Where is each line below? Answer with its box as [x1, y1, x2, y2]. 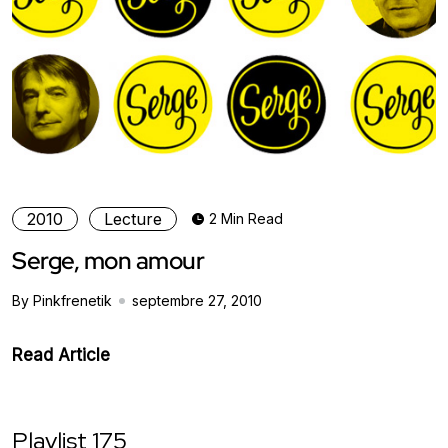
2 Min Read [209, 209, 283, 227]
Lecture [104, 208, 162, 229]
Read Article [12, 344, 110, 365]
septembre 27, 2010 [132, 291, 262, 309]
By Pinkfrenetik [12, 291, 112, 309]
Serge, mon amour [12, 244, 204, 276]
